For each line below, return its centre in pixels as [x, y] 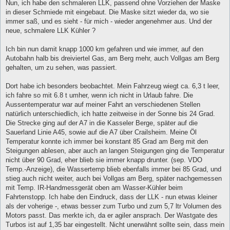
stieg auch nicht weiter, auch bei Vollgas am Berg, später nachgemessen [114, 179]
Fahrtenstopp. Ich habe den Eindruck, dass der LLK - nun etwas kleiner [111, 197]
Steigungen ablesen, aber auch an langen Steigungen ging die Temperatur [115, 151]
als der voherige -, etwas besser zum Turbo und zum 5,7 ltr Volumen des [114, 206]
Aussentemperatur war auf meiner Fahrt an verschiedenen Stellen [103, 105]
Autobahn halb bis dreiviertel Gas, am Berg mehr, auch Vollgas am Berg [112, 59]
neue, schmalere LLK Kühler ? [51, 31]
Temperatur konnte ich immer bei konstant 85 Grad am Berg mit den [107, 142]
